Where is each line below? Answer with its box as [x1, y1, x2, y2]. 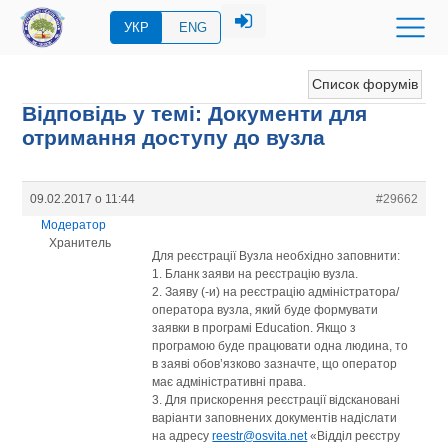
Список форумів [311, 76, 418, 92]
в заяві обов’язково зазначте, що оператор [152, 356, 398, 371]
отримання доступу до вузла [22, 126, 326, 149]
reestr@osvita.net [212, 428, 308, 443]
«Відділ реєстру [307, 428, 401, 443]
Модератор [41, 217, 107, 232]
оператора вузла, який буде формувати [152, 302, 379, 317]
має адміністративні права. [152, 374, 307, 389]
